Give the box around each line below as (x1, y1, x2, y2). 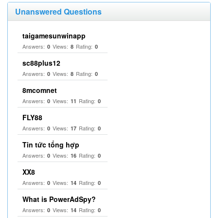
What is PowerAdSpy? (22, 194, 96, 204)
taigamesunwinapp (22, 31, 86, 40)
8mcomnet (22, 85, 57, 95)
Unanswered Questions (15, 6, 102, 17)
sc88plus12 (22, 58, 60, 68)
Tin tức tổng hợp (22, 140, 79, 149)
